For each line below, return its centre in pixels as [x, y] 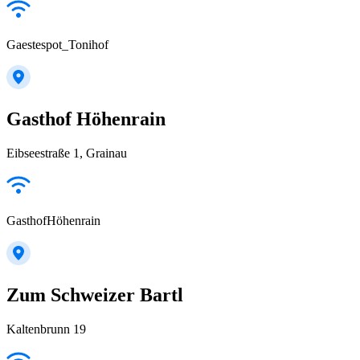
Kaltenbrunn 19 [46, 329]
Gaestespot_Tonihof [57, 45]
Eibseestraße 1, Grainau [67, 153]
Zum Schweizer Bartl [95, 295]
